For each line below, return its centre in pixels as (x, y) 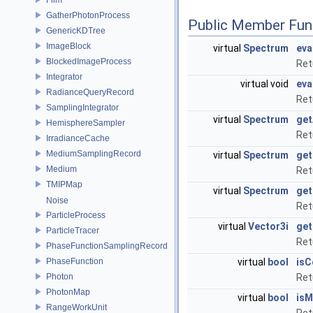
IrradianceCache (78, 138)
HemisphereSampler (86, 123)
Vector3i (268, 226)
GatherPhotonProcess (88, 15)
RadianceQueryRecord (90, 92)
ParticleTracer (73, 230)
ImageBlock (68, 46)
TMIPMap (64, 184)
